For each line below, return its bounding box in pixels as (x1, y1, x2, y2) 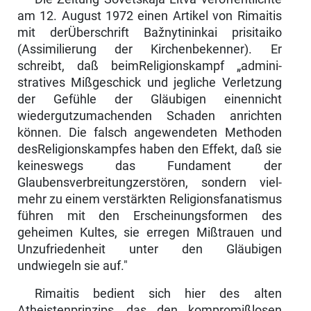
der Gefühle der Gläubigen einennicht (17, 92, 282, 107)
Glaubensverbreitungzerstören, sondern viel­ (17, 176, 282, 190)
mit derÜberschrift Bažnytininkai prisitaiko (17, 26, 282, 40)
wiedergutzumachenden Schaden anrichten (17, 109, 282, 124)
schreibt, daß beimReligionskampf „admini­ (17, 59, 282, 74)
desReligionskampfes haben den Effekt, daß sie (17, 142, 282, 157)
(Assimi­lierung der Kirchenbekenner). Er (17, 42, 282, 57)
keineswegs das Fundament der (17, 159, 282, 174)
